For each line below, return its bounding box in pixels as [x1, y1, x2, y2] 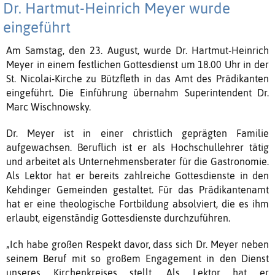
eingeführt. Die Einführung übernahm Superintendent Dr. [6, 87, 269, 98]
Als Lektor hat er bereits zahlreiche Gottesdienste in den [6, 169, 269, 181]
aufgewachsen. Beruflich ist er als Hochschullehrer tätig [6, 141, 269, 153]
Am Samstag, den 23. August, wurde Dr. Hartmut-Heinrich [6, 44, 269, 56]
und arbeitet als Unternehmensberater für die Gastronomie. [6, 155, 269, 167]
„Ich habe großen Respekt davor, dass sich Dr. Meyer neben [6, 238, 269, 250]
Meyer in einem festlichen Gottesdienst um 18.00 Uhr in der [6, 58, 269, 70]
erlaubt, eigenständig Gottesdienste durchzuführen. [6, 212, 230, 223]
